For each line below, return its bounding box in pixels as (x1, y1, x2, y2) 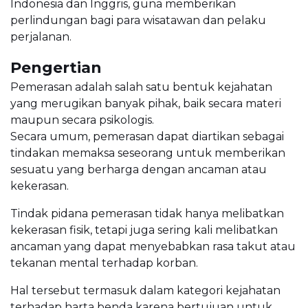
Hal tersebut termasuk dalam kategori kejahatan (10, 284, 280, 298)
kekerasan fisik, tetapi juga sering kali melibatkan (10, 223, 278, 237)
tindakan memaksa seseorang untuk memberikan (10, 146, 285, 160)
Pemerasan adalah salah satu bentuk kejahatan (10, 80, 272, 94)
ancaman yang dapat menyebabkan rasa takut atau (10, 240, 296, 254)
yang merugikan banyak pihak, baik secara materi (10, 97, 281, 111)
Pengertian (10, 58, 102, 78)
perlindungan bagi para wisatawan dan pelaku (10, 14, 266, 27)
